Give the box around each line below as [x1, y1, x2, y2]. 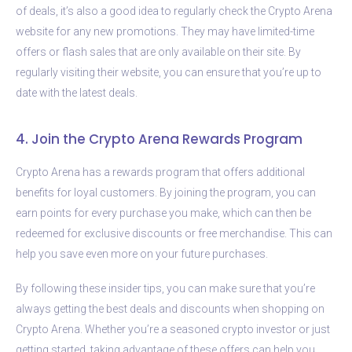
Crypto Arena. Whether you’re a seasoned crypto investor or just [16, 322, 330, 335]
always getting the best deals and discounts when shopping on [16, 302, 324, 315]
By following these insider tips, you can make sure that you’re [16, 281, 315, 295]
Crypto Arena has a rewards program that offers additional [16, 165, 305, 178]
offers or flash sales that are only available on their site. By [16, 45, 301, 58]
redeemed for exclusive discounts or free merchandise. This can [16, 226, 332, 240]
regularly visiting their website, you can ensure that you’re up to [16, 65, 321, 79]
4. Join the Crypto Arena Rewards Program [16, 129, 302, 148]
